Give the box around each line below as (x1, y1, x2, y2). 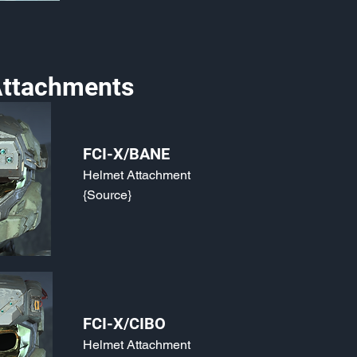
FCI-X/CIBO (83, 314, 166, 333)
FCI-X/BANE (83, 144, 170, 163)
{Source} (83, 187, 131, 202)
